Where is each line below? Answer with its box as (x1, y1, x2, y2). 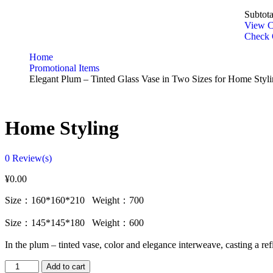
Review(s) (10, 152, 52, 163)
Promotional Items (29, 63, 99, 74)
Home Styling (5, 117, 119, 140)
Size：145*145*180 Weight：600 (5, 217, 144, 228)
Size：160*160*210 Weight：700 (5, 194, 144, 205)
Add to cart (46, 261, 86, 271)
